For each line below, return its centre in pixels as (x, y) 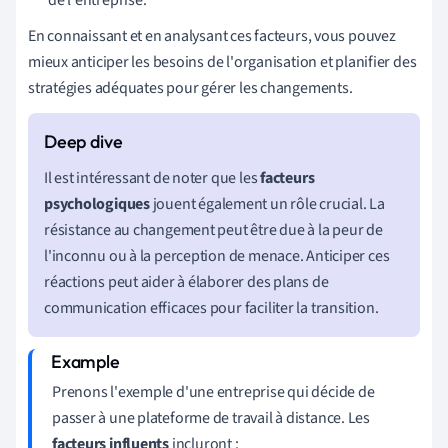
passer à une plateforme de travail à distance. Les (211, 417)
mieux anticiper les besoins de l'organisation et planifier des (222, 61)
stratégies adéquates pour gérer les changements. (190, 87)
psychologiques (97, 203)
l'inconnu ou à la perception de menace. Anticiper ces (217, 255)
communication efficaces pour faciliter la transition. (211, 307)
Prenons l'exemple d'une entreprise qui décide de (213, 391)
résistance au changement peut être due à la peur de (213, 229)
